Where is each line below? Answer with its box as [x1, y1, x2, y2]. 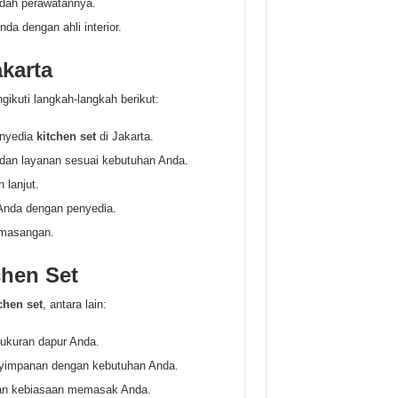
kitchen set [36, 130, 96, 143]
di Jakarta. [95, 130, 154, 143]
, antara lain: [42, 298, 107, 311]
